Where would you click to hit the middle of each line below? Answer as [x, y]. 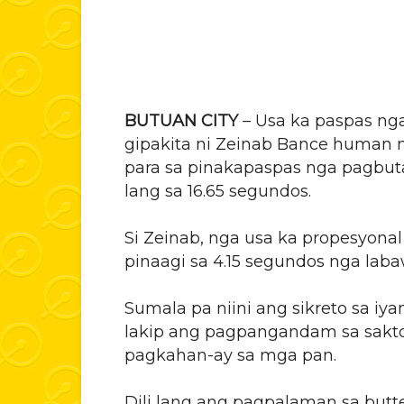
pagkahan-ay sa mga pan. [230, 355]
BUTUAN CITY [181, 121]
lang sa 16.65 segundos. [218, 191]
